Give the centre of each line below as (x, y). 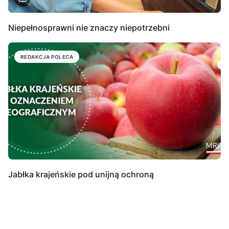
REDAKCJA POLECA (47, 56)
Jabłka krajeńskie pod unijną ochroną (81, 175)
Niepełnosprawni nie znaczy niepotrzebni (89, 27)
